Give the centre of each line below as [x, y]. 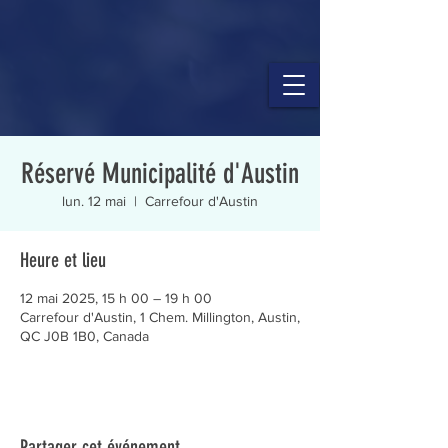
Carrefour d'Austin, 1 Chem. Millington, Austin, [160, 317]
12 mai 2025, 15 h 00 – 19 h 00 [116, 298]
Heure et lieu [63, 260]
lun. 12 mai [94, 201]
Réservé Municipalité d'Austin [160, 173]
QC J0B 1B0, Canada [84, 336]
